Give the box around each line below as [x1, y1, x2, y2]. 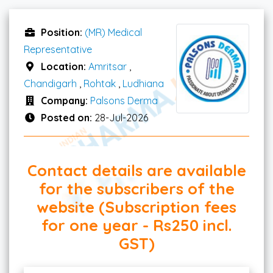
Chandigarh [24, 77, 77, 90]
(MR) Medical [85, 26, 142, 38]
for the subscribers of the [38, 178, 235, 198]
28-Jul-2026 [94, 111, 148, 124]
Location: [41, 60, 88, 73]
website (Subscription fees [37, 196, 236, 216]
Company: [41, 94, 90, 107]
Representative [24, 43, 92, 55]
